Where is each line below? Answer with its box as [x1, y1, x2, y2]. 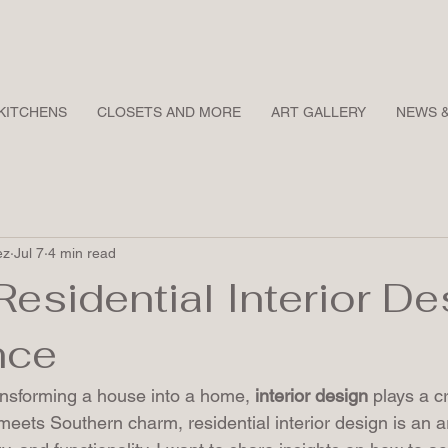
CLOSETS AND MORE [97, 103, 241, 120]
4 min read [48, 245, 116, 262]
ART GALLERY [271, 103, 366, 120]
